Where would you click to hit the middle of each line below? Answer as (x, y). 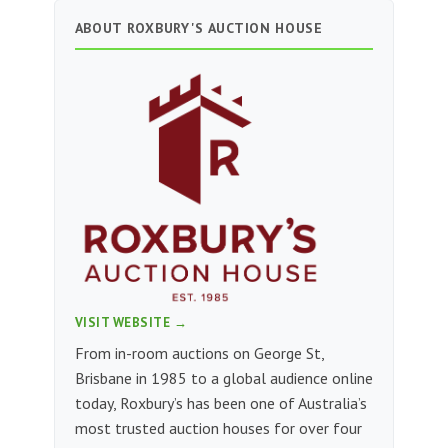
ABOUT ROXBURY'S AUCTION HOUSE (198, 28)
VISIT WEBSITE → (131, 322)
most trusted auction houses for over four (218, 427)
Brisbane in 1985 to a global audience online (223, 377)
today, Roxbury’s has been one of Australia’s (220, 402)
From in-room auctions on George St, (199, 352)
